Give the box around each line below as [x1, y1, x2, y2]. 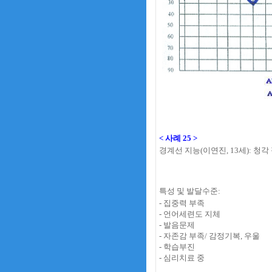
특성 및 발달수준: [159, 186, 220, 195]
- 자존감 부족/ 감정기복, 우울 [159, 231, 260, 240]
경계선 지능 [159, 146, 200, 155]
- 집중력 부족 [159, 199, 205, 208]
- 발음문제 [159, 220, 195, 229]
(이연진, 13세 [200, 146, 246, 155]
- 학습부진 [159, 242, 195, 251]
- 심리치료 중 [159, 253, 205, 262]
